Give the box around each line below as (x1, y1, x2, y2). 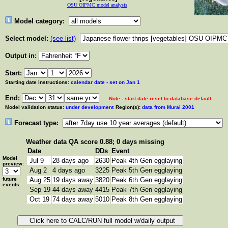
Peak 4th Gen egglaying (111, 157, 182, 164)
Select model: (5, 35, 48, 42)
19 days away (52, 176, 93, 184)
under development (64, 104, 113, 110)
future (3, 176, 17, 182)
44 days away (52, 186, 93, 193)
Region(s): (116, 104, 140, 110)
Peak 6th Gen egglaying (111, 176, 182, 184)
